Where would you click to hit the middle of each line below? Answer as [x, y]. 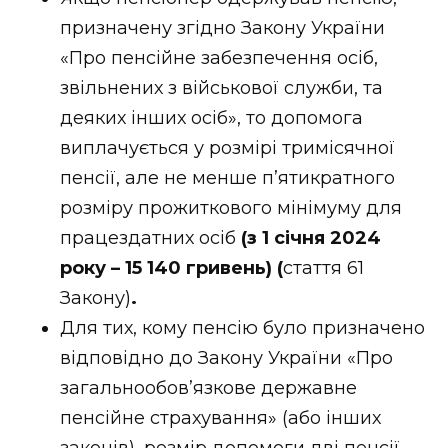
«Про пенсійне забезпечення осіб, [219, 57]
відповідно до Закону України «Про [226, 357]
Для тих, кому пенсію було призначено [242, 327]
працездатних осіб [150, 237]
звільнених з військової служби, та [221, 87]
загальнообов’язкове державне [208, 387]
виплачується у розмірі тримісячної [227, 147]
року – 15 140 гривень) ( [171, 267]
